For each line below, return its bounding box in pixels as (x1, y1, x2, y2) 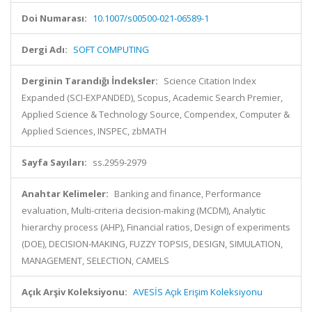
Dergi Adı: (22, 43, 68, 56)
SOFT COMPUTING (73, 43, 149, 56)
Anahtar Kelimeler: (22, 187, 109, 200)
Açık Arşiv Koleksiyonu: (22, 286, 127, 298)
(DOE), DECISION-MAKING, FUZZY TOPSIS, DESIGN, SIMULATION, (22, 237, 283, 250)
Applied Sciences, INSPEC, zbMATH (22, 125, 166, 137)
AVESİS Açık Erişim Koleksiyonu (133, 286, 263, 298)
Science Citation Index (164, 75, 256, 87)
